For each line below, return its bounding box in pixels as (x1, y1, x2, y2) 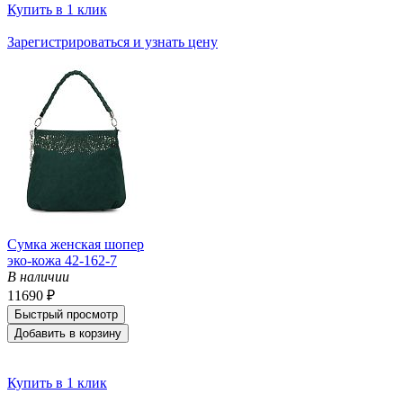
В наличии (7, 268, 69, 284)
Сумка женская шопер (7, 236, 144, 252)
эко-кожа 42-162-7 (7, 252, 117, 268)
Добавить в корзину (14, 326, 121, 340)
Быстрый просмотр (14, 307, 118, 321)
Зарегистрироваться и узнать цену (7, 33, 218, 49)
